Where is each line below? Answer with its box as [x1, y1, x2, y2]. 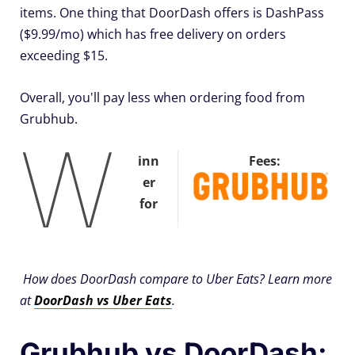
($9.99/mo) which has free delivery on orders [20, 25, 286, 43]
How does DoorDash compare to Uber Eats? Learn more [23, 270, 332, 288]
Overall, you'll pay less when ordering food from [20, 88, 305, 106]
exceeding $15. [20, 46, 108, 64]
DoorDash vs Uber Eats [34, 292, 172, 310]
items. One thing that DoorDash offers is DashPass [20, 3, 324, 21]
